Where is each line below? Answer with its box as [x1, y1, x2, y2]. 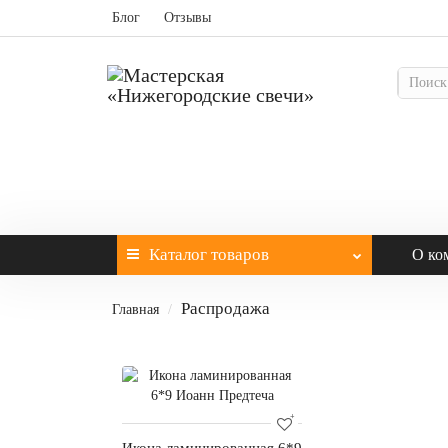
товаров [207, 245, 269, 264]
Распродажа [181, 299, 270, 318]
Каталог [149, 245, 207, 264]
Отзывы [164, 10, 211, 25]
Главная [112, 302, 159, 317]
